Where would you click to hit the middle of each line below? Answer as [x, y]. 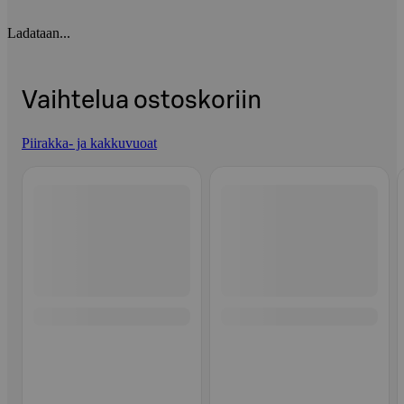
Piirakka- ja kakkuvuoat [89, 143]
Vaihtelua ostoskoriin [142, 100]
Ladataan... [39, 32]
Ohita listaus [57, 167]
